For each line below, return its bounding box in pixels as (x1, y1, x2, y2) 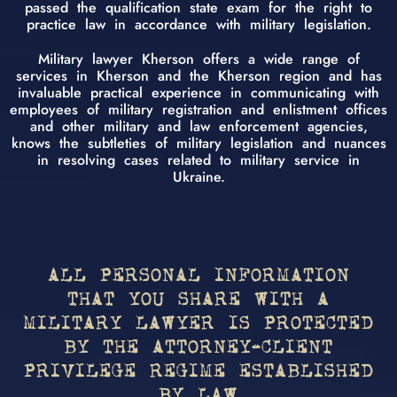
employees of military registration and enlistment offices (10, 98, 387, 120)
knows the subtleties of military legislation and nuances (11, 132, 386, 153)
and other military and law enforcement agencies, (29, 115, 368, 136)
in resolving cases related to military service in (37, 149, 360, 170)
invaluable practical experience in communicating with (18, 82, 379, 103)
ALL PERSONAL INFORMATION (47, 267, 350, 285)
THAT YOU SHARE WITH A (67, 291, 330, 309)
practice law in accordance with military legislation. (26, 13, 371, 35)
